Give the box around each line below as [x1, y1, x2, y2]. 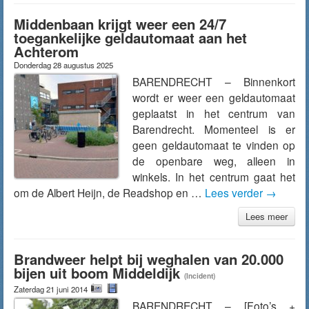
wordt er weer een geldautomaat [132, 90, 295, 105]
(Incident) [184, 271, 215, 281]
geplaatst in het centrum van [132, 106, 295, 121]
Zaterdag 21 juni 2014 [14, 283, 90, 295]
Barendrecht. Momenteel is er [132, 121, 295, 137]
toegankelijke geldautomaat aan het [14, 28, 247, 48]
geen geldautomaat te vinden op [132, 137, 295, 152]
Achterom [14, 41, 79, 61]
